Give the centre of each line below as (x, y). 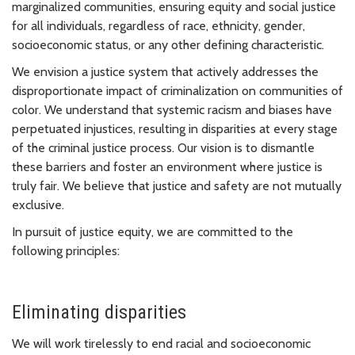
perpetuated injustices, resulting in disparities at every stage (175, 129)
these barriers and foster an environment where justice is (167, 167)
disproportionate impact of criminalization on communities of (177, 91)
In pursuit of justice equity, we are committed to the (153, 232)
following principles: (66, 251)
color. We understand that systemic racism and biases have (172, 110)
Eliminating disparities (99, 313)
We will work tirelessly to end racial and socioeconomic (161, 344)
